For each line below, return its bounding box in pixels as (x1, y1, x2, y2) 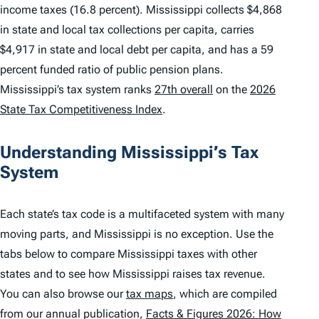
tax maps (126, 287, 173, 301)
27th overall (155, 82, 213, 96)
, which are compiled (173, 287, 277, 301)
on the (213, 82, 250, 96)
